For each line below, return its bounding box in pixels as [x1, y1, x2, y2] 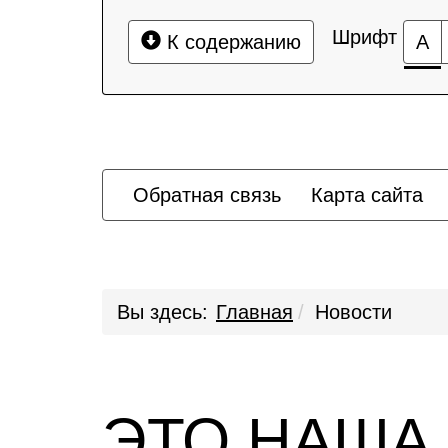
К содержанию [161, 31, 301, 53]
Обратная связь [133, 184, 281, 206]
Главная [216, 301, 293, 323]
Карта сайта [311, 184, 423, 206]
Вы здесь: [117, 301, 208, 323]
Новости [315, 301, 392, 323]
